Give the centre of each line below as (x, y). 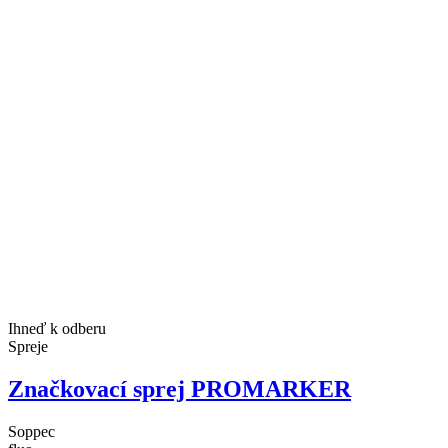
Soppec (31, 431)
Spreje (28, 346)
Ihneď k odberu (57, 328)
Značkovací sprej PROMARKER (179, 388)
